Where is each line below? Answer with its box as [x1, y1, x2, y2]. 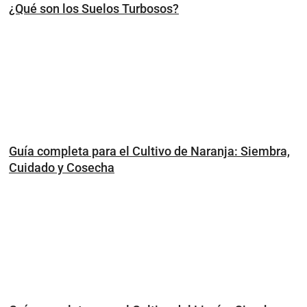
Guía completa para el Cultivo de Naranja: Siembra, [9, 144, 290, 159]
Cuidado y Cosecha [9, 160, 114, 175]
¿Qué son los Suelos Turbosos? [9, 1, 179, 16]
